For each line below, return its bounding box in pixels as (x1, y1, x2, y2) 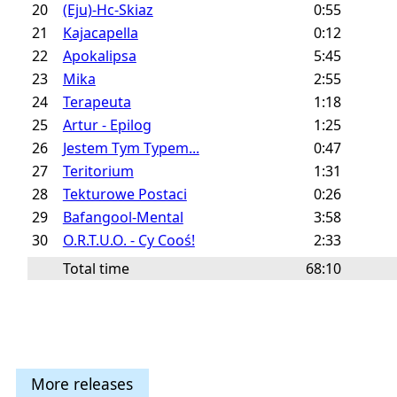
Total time (62, 259, 129, 278)
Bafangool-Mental (62, 207, 183, 227)
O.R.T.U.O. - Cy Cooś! (62, 230, 195, 250)
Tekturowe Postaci (62, 184, 187, 204)
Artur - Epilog (62, 115, 152, 135)
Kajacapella (62, 23, 138, 43)
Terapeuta (62, 92, 131, 112)
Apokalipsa (62, 46, 136, 66)
